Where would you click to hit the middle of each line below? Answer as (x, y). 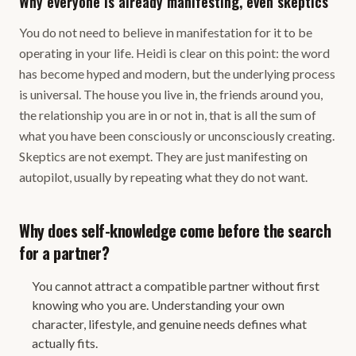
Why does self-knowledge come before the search (175, 230)
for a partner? (64, 253)
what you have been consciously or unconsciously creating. (177, 135)
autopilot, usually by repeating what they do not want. (163, 177)
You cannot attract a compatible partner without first (176, 286)
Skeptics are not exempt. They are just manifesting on (163, 156)
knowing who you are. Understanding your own (158, 305)
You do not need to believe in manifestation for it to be (166, 32)
